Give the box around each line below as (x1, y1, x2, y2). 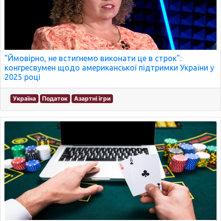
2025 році (4, 72, 40, 81)
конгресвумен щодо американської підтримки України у (4, 63, 214, 72)
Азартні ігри (74, 94, 110, 102)
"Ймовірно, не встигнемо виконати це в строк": (4, 53, 182, 63)
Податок (42, 94, 68, 102)
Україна (12, 94, 36, 102)
